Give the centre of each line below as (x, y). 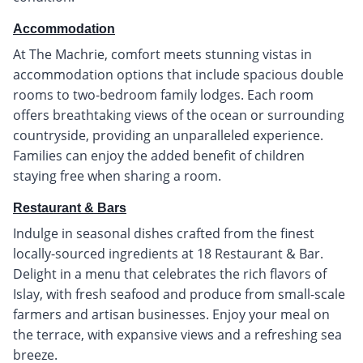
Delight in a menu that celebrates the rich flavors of (170, 273)
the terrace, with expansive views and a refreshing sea (177, 334)
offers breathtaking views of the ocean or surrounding (179, 115)
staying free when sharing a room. (117, 175)
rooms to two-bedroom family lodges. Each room (163, 94)
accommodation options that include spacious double (178, 74)
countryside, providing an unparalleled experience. (168, 135)
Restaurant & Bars (70, 207)
